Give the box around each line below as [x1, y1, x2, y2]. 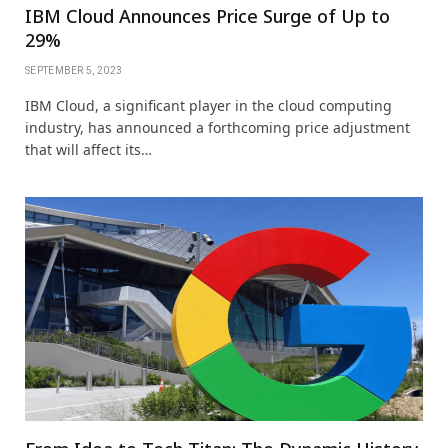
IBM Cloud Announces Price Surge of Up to [25, 3, 390, 28]
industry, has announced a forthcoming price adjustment [25, 117, 410, 137]
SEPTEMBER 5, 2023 [25, 64, 123, 76]
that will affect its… [25, 139, 152, 159]
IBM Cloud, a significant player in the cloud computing [25, 95, 392, 115]
